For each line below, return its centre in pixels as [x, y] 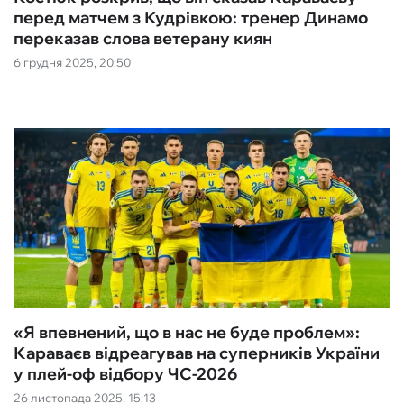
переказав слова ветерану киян [143, 38]
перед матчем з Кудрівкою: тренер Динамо [191, 18]
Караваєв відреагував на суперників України [197, 353]
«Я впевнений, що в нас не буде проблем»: [187, 332]
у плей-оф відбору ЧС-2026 [125, 374]
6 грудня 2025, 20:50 [72, 62]
